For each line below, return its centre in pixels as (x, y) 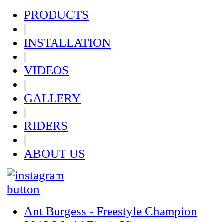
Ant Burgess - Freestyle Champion (111, 211)
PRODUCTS (56, 15)
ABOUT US (55, 153)
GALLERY (52, 98)
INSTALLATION (67, 42)
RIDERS (46, 126)
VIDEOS (46, 70)
